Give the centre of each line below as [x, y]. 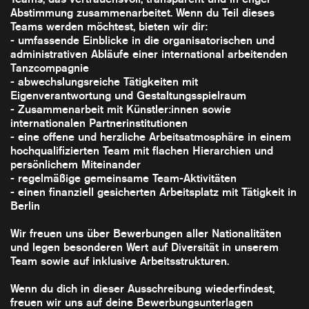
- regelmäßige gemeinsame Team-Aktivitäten [123, 178]
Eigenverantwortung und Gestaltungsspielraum [128, 95]
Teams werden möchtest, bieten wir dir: [109, 26]
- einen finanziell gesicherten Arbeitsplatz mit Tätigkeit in [153, 192]
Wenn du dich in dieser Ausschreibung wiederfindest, [142, 288]
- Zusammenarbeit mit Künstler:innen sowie [121, 109]
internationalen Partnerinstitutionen [99, 123]
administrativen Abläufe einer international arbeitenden [149, 54]
